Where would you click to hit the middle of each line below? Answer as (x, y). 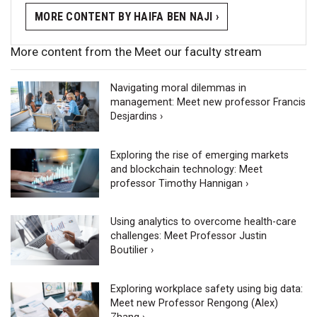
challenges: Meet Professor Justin (189, 236)
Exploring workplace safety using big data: (207, 289)
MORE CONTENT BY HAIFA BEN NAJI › (127, 16)
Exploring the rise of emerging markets (200, 155)
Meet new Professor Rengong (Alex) (195, 303)
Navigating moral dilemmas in (179, 88)
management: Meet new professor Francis (208, 103)
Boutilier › (132, 250)
